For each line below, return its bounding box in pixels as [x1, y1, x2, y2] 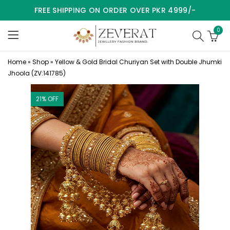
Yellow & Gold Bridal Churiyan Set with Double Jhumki [55, 57, 222, 66]
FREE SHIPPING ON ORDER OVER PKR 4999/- [34, 5, 196, 15]
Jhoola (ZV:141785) [8, 69, 66, 78]
